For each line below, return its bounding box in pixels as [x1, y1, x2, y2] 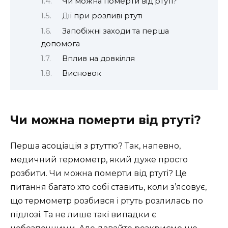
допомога [41, 39, 80, 48]
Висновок [62, 69, 101, 78]
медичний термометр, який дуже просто [10, 154, 188, 164]
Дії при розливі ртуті [62, 11, 142, 21]
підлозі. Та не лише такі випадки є [10, 209, 156, 219]
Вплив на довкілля [62, 54, 135, 64]
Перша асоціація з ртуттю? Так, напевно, [10, 140, 181, 151]
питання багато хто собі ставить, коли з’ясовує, [10, 182, 207, 192]
